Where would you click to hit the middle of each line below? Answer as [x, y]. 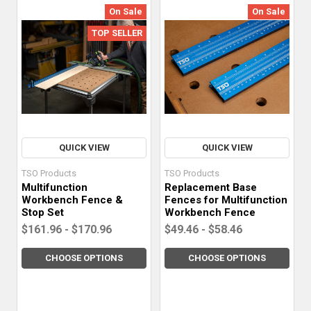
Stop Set [43, 213]
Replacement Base [211, 188]
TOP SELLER [117, 33]
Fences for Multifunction [226, 200]
